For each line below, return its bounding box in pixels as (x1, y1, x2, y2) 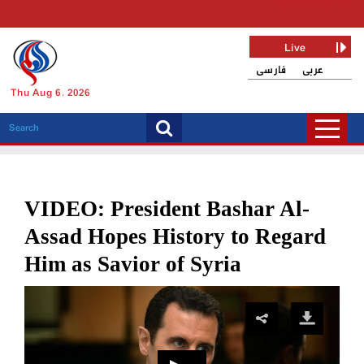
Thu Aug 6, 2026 (11, 85, 90, 102)
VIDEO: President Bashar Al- (24, 197, 310, 221)
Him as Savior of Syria (24, 252, 241, 276)
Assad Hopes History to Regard (24, 224, 326, 249)
